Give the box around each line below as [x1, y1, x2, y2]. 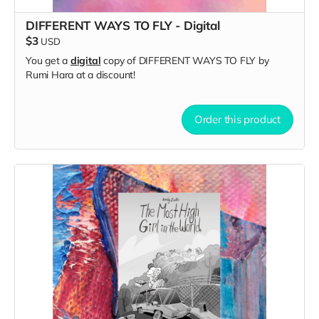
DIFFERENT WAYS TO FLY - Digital [26, 17, 220, 33]
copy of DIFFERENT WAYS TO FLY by [100, 53, 269, 67]
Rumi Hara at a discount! [26, 68, 135, 81]
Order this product [194, 112, 281, 126]
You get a [26, 53, 70, 67]
